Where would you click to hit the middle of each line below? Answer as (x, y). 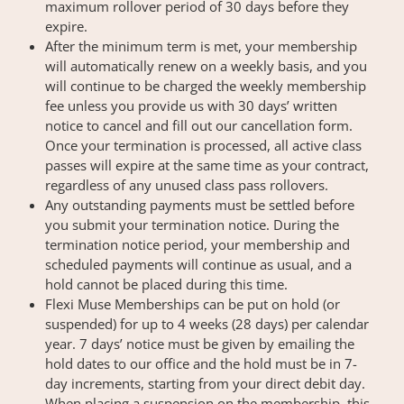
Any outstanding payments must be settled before (200, 204)
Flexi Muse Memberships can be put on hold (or (193, 303)
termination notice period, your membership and (197, 244)
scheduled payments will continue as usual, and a (198, 264)
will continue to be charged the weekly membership (206, 85)
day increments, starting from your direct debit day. (205, 383)
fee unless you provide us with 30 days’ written (191, 105)
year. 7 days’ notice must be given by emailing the (200, 343)
